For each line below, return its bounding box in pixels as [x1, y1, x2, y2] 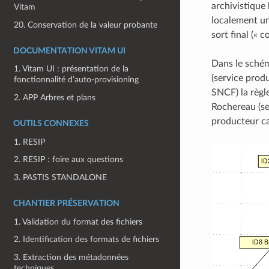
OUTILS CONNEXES [13, 119, 89, 128]
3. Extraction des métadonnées [14, 252, 129, 262]
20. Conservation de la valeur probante [14, 20, 158, 29]
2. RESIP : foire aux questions [14, 155, 124, 165]
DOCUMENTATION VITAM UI [13, 46, 125, 55]
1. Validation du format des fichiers [14, 217, 143, 226]
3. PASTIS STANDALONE [14, 172, 107, 182]
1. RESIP [14, 137, 46, 147]
